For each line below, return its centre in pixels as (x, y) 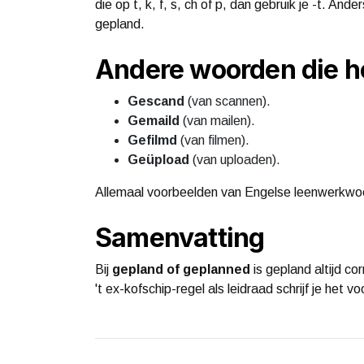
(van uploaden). (235, 159)
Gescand (156, 101)
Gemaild (154, 120)
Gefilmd (152, 140)
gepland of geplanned (181, 269)
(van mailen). (217, 120)
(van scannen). (227, 101)
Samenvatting (180, 237)
